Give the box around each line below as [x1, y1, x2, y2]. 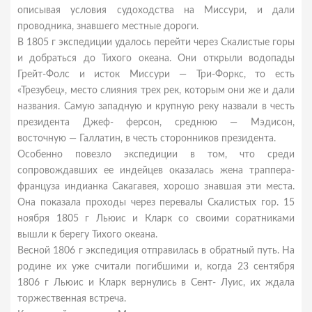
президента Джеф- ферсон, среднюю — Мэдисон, [17, 118, 295, 127]
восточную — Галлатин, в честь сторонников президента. [17, 134, 276, 143]
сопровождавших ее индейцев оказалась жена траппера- [17, 166, 295, 175]
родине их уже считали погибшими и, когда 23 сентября [17, 262, 295, 272]
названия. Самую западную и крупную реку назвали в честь [17, 102, 295, 111]
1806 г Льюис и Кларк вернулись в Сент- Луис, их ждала [17, 278, 295, 288]
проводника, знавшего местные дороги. [17, 22, 198, 31]
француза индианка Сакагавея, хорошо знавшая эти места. [17, 182, 295, 192]
